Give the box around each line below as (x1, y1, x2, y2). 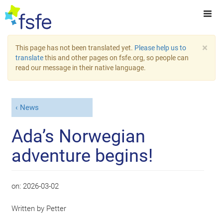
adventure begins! (11, 145, 153, 166)
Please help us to (134, 44, 186, 52)
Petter (46, 204, 67, 213)
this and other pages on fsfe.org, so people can (43, 54, 189, 62)
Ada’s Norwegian (11, 125, 146, 147)
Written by (11, 204, 47, 213)
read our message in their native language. (15, 64, 146, 72)
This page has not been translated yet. (15, 44, 134, 52)
